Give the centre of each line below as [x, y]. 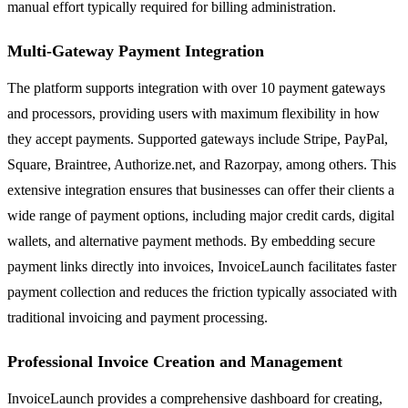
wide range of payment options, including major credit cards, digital [201, 215]
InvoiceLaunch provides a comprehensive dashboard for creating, [195, 398]
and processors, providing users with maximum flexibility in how [194, 113]
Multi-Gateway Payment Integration [136, 51]
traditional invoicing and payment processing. [138, 317]
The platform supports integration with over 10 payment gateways [196, 87]
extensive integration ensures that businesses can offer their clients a [201, 189]
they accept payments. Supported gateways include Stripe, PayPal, [198, 138]
